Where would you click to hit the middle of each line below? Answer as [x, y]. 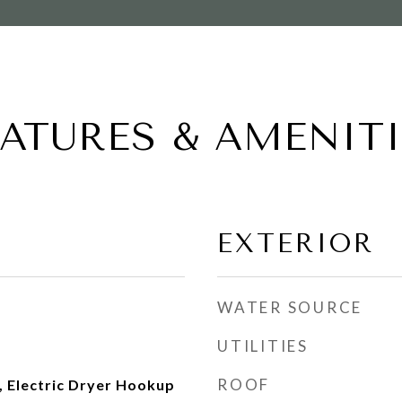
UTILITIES [263, 346]
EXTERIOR [296, 243]
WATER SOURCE [290, 307]
